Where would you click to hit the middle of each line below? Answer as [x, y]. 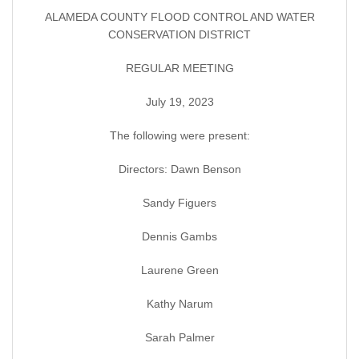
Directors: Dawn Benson [179, 169]
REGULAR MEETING [179, 69]
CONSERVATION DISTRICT [179, 35]
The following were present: [179, 136]
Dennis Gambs [179, 237]
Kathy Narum [179, 304]
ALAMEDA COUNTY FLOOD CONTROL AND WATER [179, 17]
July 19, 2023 [179, 102]
